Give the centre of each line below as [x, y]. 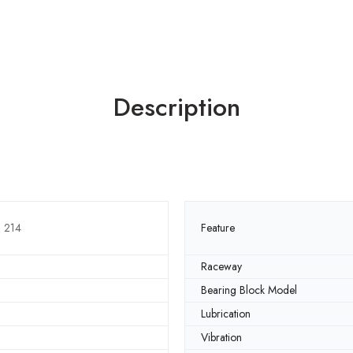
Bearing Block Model [249, 290]
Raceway [221, 266]
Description [176, 108]
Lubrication [226, 313]
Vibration [221, 337]
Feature [218, 227]
